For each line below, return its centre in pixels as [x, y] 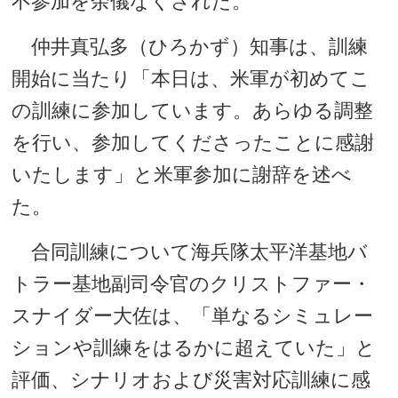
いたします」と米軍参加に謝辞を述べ [182, 175]
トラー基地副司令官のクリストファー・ [192, 284]
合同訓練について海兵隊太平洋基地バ [190, 252]
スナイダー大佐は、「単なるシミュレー [193, 316]
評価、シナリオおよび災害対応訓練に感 [191, 380]
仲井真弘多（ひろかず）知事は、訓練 [190, 47]
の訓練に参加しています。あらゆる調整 [193, 111]
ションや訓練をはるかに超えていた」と [194, 348]
